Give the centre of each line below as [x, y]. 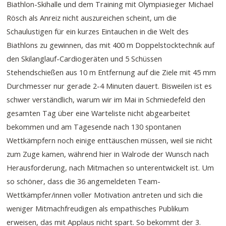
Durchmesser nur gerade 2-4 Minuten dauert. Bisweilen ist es [109, 86]
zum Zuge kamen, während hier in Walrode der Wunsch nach [108, 154]
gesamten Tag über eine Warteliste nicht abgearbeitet [99, 113]
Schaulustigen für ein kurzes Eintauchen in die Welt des [98, 32]
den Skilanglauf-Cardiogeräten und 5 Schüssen [84, 59]
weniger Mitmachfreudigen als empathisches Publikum [98, 209]
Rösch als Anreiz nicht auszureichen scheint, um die [92, 18]
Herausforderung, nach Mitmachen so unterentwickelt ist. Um [110, 168]
